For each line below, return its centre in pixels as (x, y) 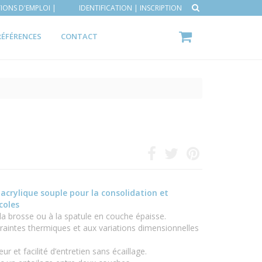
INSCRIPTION (161, 8)
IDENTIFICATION (106, 8)
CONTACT (79, 36)
